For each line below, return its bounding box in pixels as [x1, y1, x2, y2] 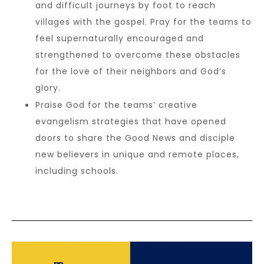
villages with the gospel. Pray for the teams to [35, 15, 252, 28]
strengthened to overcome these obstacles [35, 48, 240, 61]
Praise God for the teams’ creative [35, 98, 197, 111]
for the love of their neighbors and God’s [35, 65, 226, 77]
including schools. [35, 164, 118, 177]
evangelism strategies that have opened [35, 115, 226, 127]
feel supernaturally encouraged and [35, 32, 204, 44]
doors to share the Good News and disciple [35, 131, 235, 144]
